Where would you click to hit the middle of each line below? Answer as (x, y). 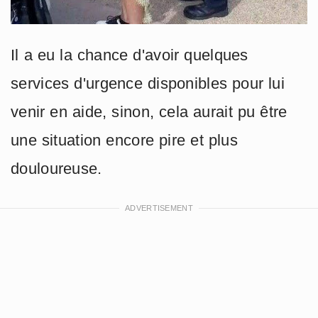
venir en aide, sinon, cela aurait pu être (149, 112)
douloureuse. (56, 169)
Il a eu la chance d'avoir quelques (130, 55)
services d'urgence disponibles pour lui (148, 84)
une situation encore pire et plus (124, 141)
